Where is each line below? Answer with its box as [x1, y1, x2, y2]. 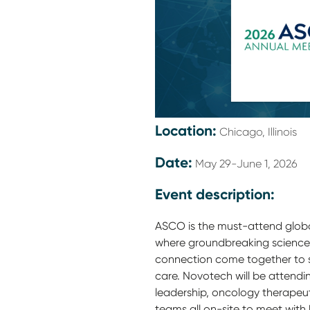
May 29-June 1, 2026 [195, 157, 298, 171]
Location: [155, 122, 217, 140]
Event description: [155, 185, 275, 204]
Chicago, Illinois [219, 125, 297, 139]
